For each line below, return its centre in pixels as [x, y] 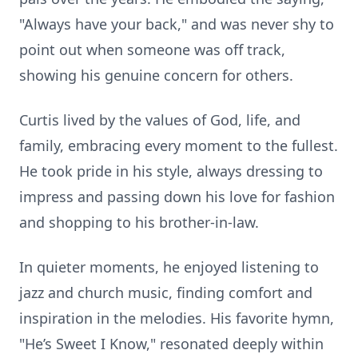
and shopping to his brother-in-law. [139, 222]
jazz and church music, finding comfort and [166, 292]
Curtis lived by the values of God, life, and [160, 120]
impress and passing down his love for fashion [177, 197]
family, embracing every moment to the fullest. [179, 145]
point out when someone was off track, [152, 50]
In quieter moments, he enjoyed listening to [169, 267]
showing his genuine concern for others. [156, 75]
